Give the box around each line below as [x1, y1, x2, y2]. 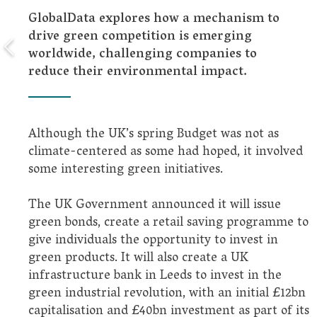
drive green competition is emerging [28, 25, 252, 50]
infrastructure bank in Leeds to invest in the [28, 265, 282, 289]
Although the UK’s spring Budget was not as [28, 123, 279, 147]
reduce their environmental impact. [28, 61, 247, 85]
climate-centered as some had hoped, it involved [28, 141, 303, 165]
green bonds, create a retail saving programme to [28, 212, 309, 236]
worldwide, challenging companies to [28, 43, 257, 67]
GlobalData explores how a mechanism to [28, 8, 279, 32]
